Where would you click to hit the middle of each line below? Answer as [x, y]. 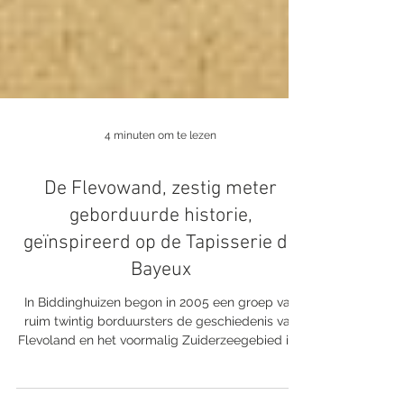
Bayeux [161, 303]
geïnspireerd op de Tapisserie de [161, 275]
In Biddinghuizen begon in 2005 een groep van [161, 335]
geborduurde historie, [161, 248]
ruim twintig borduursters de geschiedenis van [161, 353]
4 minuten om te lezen [161, 168]
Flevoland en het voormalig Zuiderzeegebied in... [161, 372]
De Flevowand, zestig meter [161, 221]
